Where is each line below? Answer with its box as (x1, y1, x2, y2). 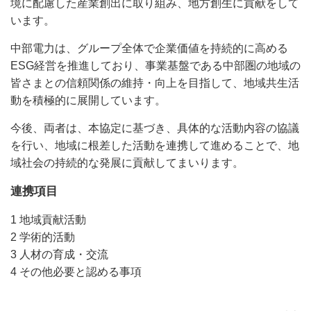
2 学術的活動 (10, 231, 75, 243)
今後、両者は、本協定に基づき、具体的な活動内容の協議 (10, 122, 299, 134)
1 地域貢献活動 (10, 214, 86, 226)
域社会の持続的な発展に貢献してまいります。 (10, 157, 244, 169)
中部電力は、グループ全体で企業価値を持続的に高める (10, 42, 288, 54)
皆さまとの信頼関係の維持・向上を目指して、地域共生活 (10, 77, 299, 89)
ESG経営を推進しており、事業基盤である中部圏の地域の (10, 60, 301, 72)
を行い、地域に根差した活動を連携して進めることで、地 (10, 140, 299, 151)
